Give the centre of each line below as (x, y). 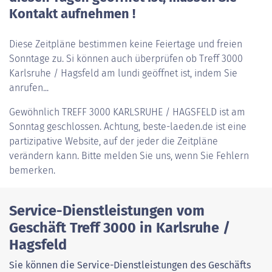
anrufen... (29, 88)
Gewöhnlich (36, 112)
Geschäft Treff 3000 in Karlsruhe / (120, 228)
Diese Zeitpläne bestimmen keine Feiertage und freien (126, 44)
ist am (231, 112)
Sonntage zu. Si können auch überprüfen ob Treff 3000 (126, 59)
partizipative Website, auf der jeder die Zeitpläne (114, 141)
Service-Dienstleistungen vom (107, 211)
